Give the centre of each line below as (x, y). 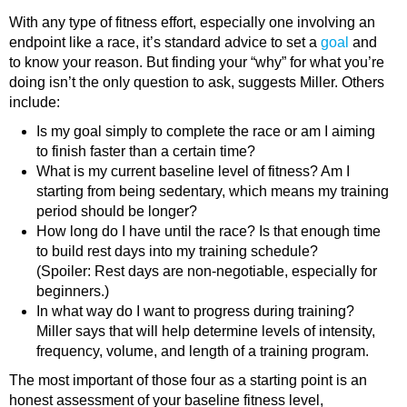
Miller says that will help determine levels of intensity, (206, 332)
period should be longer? (117, 212)
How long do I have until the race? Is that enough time (208, 232)
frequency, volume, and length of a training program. (203, 352)
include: (35, 103)
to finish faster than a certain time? (146, 152)
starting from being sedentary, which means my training (213, 192)
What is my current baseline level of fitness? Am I (193, 172)
